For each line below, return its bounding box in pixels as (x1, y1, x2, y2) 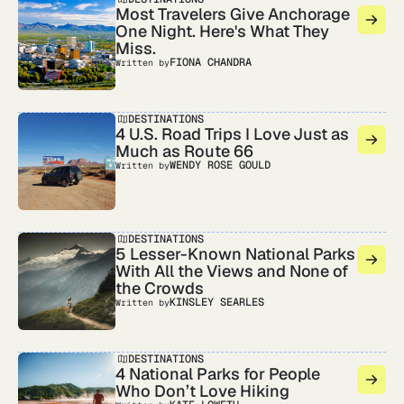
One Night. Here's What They (115, 21, 330, 41)
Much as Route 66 (115, 141, 253, 161)
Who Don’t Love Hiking (115, 381, 289, 401)
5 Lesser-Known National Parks (115, 243, 356, 264)
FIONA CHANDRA (169, 55, 252, 69)
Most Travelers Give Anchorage (115, 4, 351, 24)
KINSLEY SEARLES (169, 295, 264, 309)
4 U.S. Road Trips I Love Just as (115, 124, 350, 144)
